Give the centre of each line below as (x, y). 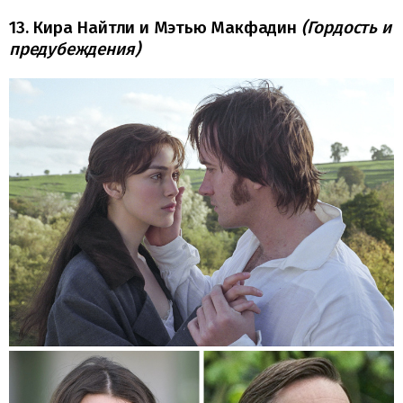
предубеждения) (75, 49)
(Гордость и (346, 27)
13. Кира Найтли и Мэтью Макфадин (155, 27)
